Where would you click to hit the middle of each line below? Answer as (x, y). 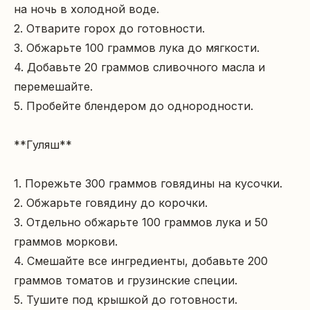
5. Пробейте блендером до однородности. (134, 106)
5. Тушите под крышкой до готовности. (126, 300)
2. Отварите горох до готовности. (109, 28)
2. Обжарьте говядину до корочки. (111, 203)
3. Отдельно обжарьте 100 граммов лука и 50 (141, 222)
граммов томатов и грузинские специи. (126, 280)
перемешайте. (53, 86)
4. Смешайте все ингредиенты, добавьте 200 (141, 261)
